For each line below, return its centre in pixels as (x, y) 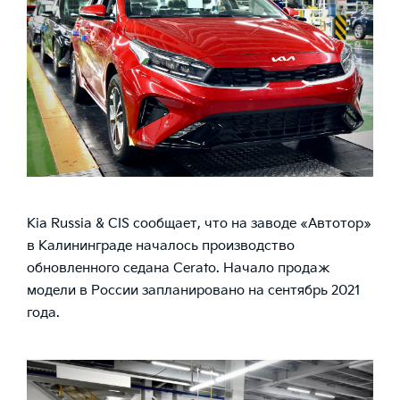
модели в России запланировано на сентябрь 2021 (194, 291)
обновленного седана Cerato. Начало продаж (179, 269)
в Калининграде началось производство (161, 246)
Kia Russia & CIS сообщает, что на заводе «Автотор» (199, 224)
